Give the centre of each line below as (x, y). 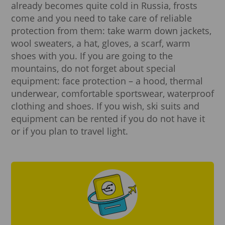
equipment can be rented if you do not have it (108, 118)
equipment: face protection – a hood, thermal (107, 81)
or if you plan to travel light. (70, 131)
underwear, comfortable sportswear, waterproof (113, 93)
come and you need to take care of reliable (101, 18)
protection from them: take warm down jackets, (111, 30)
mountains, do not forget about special (93, 68)
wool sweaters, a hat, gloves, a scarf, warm (101, 43)
